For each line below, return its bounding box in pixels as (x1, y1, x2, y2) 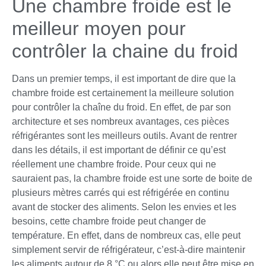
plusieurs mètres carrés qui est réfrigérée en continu (12, 187, 229, 198)
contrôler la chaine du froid (12, 40, 238, 62)
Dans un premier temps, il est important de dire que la (12, 73, 236, 84)
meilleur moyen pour (12, 17, 186, 39)
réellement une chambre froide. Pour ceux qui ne (12, 159, 216, 169)
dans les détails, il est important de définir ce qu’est (12, 144, 226, 155)
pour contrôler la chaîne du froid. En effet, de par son (12, 102, 231, 112)
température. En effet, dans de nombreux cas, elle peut (12, 230, 240, 240)
